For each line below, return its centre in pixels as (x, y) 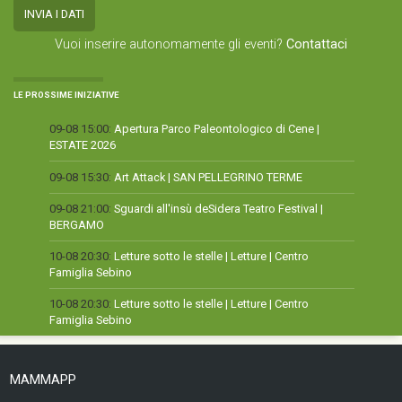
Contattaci (317, 44)
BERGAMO (77, 224)
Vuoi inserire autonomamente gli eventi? (170, 44)
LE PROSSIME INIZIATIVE (66, 95)
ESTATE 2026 (83, 145)
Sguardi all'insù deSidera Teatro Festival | (218, 208)
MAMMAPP (44, 380)
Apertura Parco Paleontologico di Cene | (217, 129)
